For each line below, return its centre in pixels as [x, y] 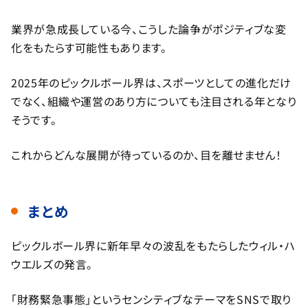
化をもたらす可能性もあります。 [89, 48]
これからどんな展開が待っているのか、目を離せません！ [146, 155]
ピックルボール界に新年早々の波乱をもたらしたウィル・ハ [153, 246]
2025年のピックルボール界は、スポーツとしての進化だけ [151, 83]
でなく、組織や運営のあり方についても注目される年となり [154, 101]
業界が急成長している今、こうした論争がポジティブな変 [149, 29]
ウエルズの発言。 [52, 264]
